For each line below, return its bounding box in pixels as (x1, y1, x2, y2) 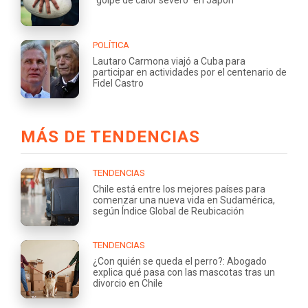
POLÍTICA (93, 39, 129, 50)
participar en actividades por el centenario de (93, 66, 287, 78)
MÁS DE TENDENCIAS (21, 126, 200, 146)
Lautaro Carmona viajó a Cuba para (93, 55, 245, 67)
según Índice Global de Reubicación (93, 205, 244, 217)
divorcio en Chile (93, 277, 163, 289)
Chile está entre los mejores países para (93, 183, 265, 195)
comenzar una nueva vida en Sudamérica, (93, 194, 275, 206)
